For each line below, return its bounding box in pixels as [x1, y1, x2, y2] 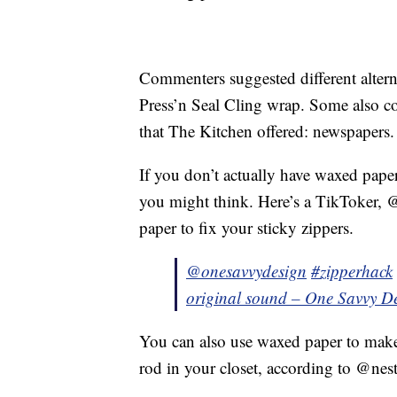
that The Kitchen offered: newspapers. [139, 120, 394, 143]
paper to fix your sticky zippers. [139, 216, 354, 239]
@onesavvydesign [186, 260, 307, 283]
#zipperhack [311, 260, 393, 283]
